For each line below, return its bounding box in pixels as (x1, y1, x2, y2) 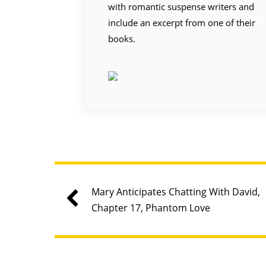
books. (108, 33, 136, 45)
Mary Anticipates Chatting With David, (91, 185, 261, 198)
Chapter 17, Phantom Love (91, 201, 211, 214)
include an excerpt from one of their (108, 17, 256, 28)
